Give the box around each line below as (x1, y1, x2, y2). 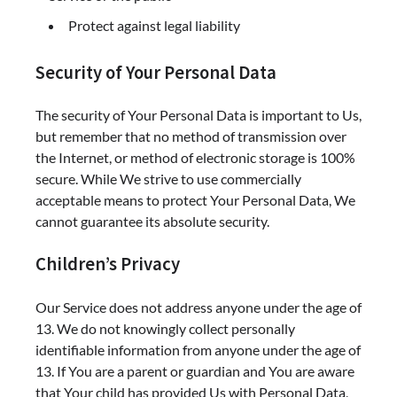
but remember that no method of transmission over (35, 128, 346, 145)
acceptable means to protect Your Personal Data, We (35, 191, 355, 209)
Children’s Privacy (35, 253, 180, 276)
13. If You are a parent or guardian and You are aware (35, 362, 354, 379)
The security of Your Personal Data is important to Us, (35, 106, 362, 124)
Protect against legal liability (68, 16, 240, 34)
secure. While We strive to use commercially (35, 170, 301, 188)
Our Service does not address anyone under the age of (35, 299, 362, 315)
